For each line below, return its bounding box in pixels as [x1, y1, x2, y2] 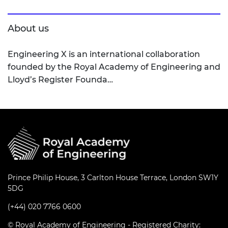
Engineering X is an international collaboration [8, 49, 200, 59]
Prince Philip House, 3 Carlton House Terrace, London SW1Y [8, 173, 218, 183]
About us [8, 22, 49, 34]
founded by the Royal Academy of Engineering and [8, 62, 220, 72]
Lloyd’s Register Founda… [8, 74, 113, 84]
